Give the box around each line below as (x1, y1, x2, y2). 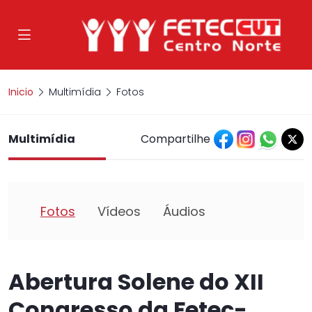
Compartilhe (141, 131, 210, 147)
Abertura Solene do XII (8, 266, 264, 297)
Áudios (163, 203, 205, 220)
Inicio (8, 85, 33, 99)
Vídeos (97, 203, 141, 220)
